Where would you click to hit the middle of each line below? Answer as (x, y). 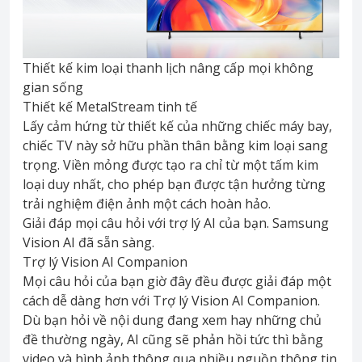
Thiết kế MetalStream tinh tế (110, 107)
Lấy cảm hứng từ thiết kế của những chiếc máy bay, (177, 126)
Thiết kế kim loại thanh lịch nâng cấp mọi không (168, 68)
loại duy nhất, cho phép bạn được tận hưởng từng (174, 185)
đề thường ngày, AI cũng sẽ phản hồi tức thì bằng (173, 340)
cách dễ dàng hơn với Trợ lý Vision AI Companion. (171, 301)
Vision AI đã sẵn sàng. (88, 243)
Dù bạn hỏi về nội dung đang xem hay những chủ (172, 320)
